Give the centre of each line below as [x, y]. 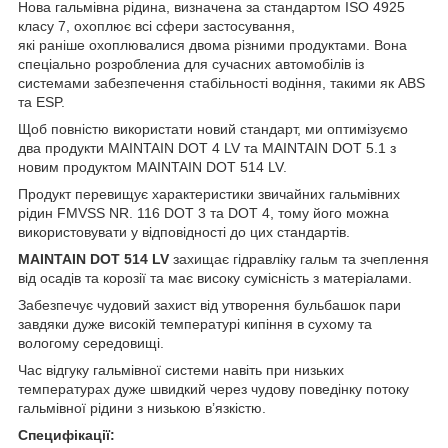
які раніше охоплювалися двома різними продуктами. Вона [212, 44]
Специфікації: [66, 434]
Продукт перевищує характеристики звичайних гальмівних [209, 193]
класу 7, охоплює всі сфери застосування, [156, 25]
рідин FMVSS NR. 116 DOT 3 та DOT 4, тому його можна [203, 212]
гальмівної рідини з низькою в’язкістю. [142, 407]
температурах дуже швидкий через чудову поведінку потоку [213, 388]
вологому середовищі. [91, 342]
